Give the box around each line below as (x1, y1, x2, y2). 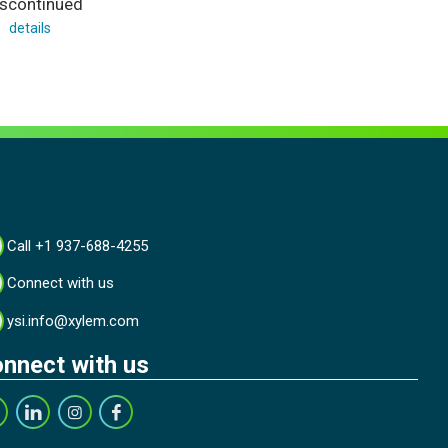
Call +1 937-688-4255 (7, 236, 149, 255)
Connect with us (7, 274, 115, 293)
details (9, 19, 51, 36)
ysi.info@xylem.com (7, 311, 140, 330)
